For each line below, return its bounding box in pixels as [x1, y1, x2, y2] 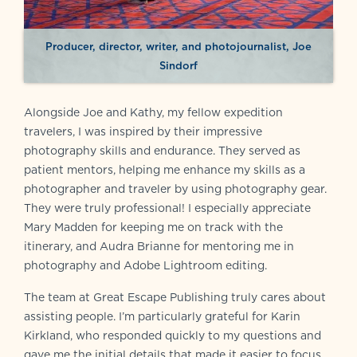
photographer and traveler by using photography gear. [24, 180, 327, 197]
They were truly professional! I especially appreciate [24, 199, 311, 216]
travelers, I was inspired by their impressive [24, 123, 262, 139]
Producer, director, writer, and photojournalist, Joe [45, 38, 312, 53]
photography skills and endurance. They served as [24, 142, 300, 159]
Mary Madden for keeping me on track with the [24, 218, 283, 235]
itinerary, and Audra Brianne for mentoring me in [24, 237, 294, 254]
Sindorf [159, 57, 198, 73]
